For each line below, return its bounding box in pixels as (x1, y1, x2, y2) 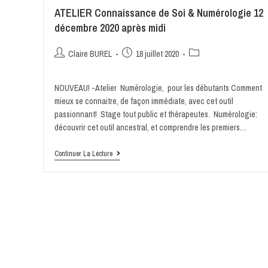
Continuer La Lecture (54, 149, 112, 159)
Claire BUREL (68, 48, 112, 60)
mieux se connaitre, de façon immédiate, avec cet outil (54, 96, 233, 107)
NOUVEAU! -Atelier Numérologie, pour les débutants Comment (54, 83, 262, 94)
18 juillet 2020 (135, 48, 179, 60)
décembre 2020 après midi (54, 20, 166, 36)
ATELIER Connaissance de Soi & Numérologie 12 (54, 5, 263, 21)
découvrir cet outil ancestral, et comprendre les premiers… (54, 122, 246, 133)
